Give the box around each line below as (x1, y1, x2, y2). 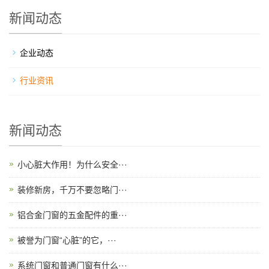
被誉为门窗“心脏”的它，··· (17, 235, 116, 245)
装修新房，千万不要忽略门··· (17, 185, 127, 195)
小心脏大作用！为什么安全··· (17, 160, 127, 169)
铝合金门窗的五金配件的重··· (17, 210, 127, 220)
